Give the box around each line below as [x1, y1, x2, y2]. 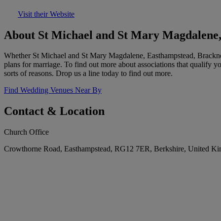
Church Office [4, 128, 49, 137]
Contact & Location [4, 105, 105, 118]
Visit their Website [18, 9, 74, 18]
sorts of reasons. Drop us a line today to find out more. [4, 69, 173, 78]
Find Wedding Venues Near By [4, 86, 102, 95]
